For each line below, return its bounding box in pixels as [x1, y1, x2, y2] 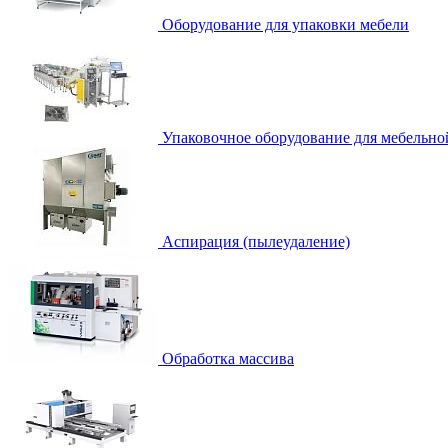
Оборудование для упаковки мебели [158, 15, 409, 33]
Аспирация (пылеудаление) [158, 232, 350, 250]
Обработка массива [158, 349, 294, 367]
